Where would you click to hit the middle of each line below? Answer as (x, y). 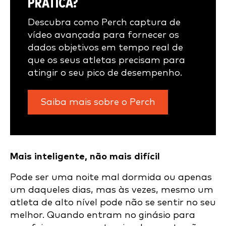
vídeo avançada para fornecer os (103, 35)
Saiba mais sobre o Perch (98, 102)
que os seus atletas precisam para (106, 61)
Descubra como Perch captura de (104, 23)
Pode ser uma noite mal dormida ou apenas (111, 178)
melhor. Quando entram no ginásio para (103, 215)
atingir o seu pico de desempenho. (105, 73)
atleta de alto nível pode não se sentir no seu (113, 203)
